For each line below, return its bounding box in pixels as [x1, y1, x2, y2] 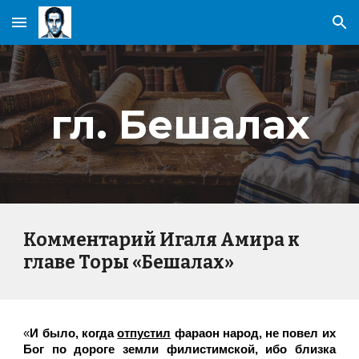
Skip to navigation [246, 22, 346, 37]
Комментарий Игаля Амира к [23, 229, 301, 251]
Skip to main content [13, 22, 127, 37]
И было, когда [30, 327, 118, 340]
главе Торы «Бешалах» [23, 252, 235, 273]
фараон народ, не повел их [171, 327, 336, 340]
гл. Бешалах [50, 100, 309, 148]
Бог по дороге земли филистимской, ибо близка [23, 343, 336, 356]
